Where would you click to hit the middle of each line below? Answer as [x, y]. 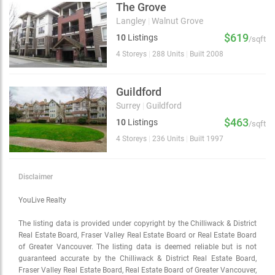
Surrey [130, 106]
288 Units [168, 54]
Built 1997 [206, 139]
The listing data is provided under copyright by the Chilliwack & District [137, 223]
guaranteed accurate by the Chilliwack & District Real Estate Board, [137, 258]
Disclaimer [36, 176]
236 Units [168, 139]
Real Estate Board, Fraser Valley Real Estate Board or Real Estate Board [137, 235]
